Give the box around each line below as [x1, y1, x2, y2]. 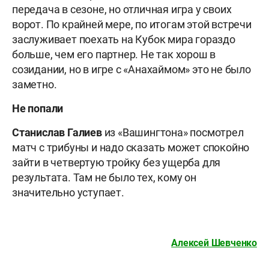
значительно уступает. [12, 186, 124, 199]
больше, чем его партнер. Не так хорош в [12, 48, 216, 61]
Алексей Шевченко [171, 237, 257, 249]
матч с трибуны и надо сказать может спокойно [12, 141, 250, 154]
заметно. [12, 78, 57, 91]
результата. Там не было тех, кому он [12, 171, 196, 184]
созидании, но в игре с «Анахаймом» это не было [12, 63, 251, 76]
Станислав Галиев [12, 126, 104, 139]
